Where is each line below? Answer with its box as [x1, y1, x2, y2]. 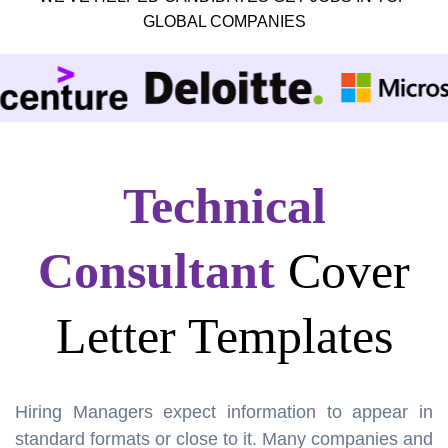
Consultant [38, 242, 275, 299]
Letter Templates [55, 307, 393, 364]
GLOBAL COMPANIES [142, 12, 306, 30]
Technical [122, 177, 326, 234]
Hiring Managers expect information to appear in [15, 401, 433, 422]
